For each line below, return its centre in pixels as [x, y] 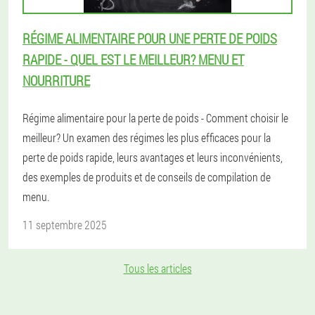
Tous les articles [157, 268]
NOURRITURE [56, 81]
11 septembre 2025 [65, 225]
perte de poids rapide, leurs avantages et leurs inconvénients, [153, 157]
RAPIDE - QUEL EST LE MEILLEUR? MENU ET [133, 59]
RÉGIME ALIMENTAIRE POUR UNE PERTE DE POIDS [150, 38]
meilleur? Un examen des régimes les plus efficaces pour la [147, 137]
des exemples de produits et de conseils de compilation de [147, 177]
